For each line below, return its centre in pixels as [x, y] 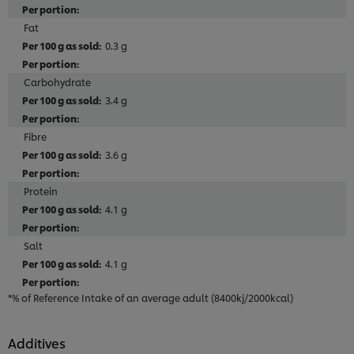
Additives [37, 343]
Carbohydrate [57, 82]
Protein [41, 191]
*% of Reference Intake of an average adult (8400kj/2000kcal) [151, 298]
